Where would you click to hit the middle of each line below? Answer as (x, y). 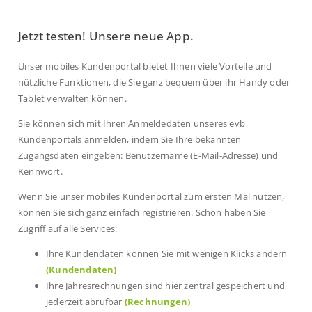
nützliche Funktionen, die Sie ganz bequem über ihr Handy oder (154, 83)
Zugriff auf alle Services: (68, 228)
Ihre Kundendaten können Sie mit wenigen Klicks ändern (167, 253)
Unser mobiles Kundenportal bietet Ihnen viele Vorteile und (145, 67)
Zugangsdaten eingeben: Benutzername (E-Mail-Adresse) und (148, 156)
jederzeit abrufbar (85, 301)
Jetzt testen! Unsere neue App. (106, 36)
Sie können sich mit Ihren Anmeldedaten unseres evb (132, 124)
